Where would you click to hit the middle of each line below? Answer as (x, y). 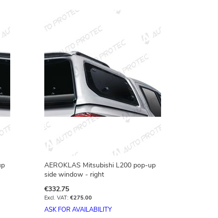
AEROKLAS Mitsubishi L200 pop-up (100, 165)
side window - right (74, 174)
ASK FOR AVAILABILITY (78, 210)
